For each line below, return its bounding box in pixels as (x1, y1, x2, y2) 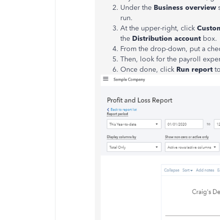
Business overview (154, 3, 218, 12)
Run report (176, 65, 215, 74)
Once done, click (120, 65, 176, 74)
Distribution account (132, 34, 203, 43)
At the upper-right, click (120, 24, 197, 32)
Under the (120, 3, 154, 12)
